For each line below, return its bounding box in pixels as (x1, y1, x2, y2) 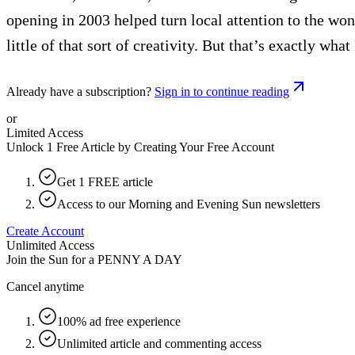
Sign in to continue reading (155, 84, 289, 98)
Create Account (6, 223, 84, 238)
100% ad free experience (57, 314, 181, 328)
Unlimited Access (6, 238, 94, 252)
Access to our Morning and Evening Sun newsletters (57, 197, 320, 211)
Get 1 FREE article (57, 174, 153, 189)
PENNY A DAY (97, 252, 182, 266)
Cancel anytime (6, 279, 84, 293)
